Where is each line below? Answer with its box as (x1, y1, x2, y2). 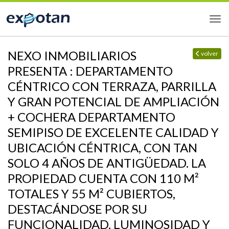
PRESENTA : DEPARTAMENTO (8, 63, 173, 78)
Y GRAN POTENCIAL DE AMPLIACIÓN (8, 94, 219, 109)
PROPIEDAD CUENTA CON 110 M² (8, 171, 199, 186)
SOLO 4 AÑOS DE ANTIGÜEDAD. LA (8, 155, 206, 170)
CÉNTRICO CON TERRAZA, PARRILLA (8, 79, 216, 94)
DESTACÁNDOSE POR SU (8, 201, 147, 216)
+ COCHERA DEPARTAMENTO (8, 109, 175, 124)
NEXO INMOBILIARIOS (8, 48, 136, 63)
